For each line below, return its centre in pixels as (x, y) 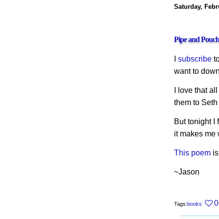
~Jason (187, 172)
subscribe (195, 59)
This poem (192, 153)
